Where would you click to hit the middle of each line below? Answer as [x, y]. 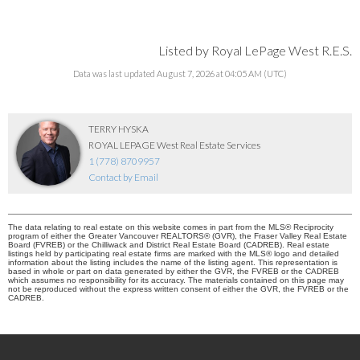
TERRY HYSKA [119, 129]
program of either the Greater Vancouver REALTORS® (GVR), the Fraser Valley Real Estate [178, 235]
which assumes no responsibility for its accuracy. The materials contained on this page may [176, 280]
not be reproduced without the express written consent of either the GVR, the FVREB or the [178, 288]
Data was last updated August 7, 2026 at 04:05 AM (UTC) [180, 73]
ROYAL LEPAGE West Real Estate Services [174, 145]
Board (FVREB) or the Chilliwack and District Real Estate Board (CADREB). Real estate [169, 244]
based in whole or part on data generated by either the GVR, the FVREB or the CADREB [174, 271]
